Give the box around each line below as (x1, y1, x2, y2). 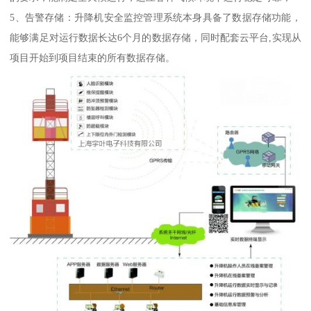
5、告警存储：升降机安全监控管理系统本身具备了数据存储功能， (10, 12, 301, 24)
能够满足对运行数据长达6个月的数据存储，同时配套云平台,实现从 (10, 32, 301, 44)
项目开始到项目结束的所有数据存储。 (10, 52, 176, 64)
